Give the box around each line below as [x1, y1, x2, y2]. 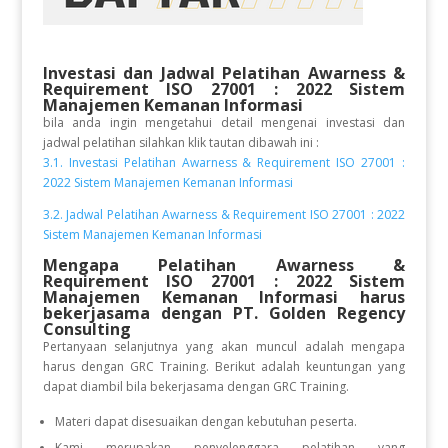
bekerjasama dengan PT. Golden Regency [42, 302, 406, 324]
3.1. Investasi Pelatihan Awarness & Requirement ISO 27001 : [42, 154, 406, 171]
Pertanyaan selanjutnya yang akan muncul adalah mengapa [42, 338, 406, 355]
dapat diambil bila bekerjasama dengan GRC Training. [42, 378, 349, 395]
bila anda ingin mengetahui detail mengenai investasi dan [42, 114, 406, 131]
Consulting [42, 318, 131, 340]
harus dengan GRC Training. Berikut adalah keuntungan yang [42, 358, 406, 375]
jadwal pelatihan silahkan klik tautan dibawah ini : [42, 134, 319, 151]
